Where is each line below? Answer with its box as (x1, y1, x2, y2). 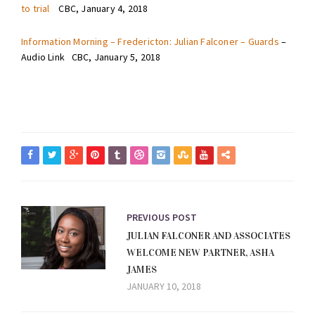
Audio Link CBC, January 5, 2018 (21, 50, 161, 63)
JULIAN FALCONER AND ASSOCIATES (127, 229, 290, 242)
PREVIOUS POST (127, 210, 197, 224)
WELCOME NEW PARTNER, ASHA (127, 246, 274, 259)
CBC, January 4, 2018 (49, 1, 148, 15)
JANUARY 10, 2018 (127, 279, 201, 292)
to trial (21, 1, 50, 15)
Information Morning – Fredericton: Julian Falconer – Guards (21, 34, 279, 48)
